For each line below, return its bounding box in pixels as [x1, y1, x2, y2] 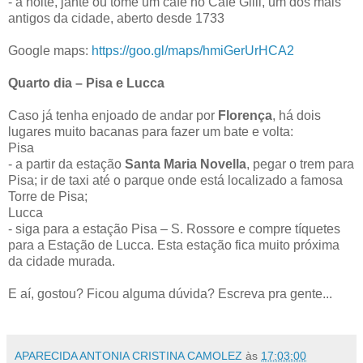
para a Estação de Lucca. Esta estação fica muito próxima [8, 238, 340, 253]
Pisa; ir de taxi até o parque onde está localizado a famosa [8, 173, 343, 188]
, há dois [272, 109, 321, 123]
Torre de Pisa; [8, 190, 88, 204]
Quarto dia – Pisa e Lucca [8, 76, 164, 91]
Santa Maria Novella [125, 157, 246, 172]
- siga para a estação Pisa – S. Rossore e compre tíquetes [8, 222, 340, 237]
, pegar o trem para [246, 157, 354, 172]
